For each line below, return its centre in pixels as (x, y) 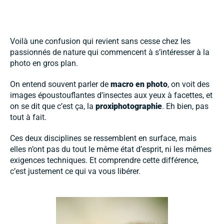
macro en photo (139, 84)
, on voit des (188, 84)
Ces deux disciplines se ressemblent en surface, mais (103, 138)
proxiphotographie (129, 106)
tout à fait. (28, 117)
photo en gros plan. (44, 63)
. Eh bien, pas (185, 106)
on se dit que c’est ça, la (53, 106)
